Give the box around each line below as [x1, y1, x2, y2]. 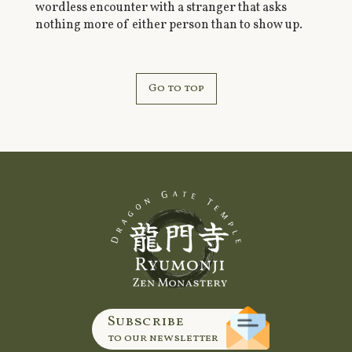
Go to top [148, 81, 204, 97]
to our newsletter [107, 331, 218, 346]
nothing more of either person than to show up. [35, 16, 302, 35]
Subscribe [107, 312, 184, 332]
